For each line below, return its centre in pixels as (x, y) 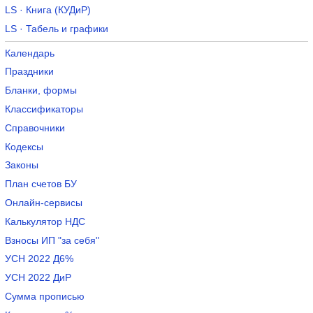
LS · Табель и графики (56, 29)
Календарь (29, 53)
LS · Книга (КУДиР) (48, 10)
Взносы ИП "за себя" (52, 240)
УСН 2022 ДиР (38, 278)
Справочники (35, 128)
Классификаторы (44, 109)
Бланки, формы (41, 91)
